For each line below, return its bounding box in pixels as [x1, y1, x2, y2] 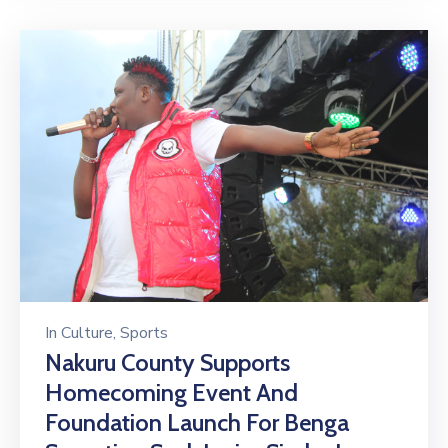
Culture [61, 322, 113, 345]
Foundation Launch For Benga [45, 408, 349, 438]
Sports [120, 322, 168, 345]
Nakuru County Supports [45, 348, 290, 378]
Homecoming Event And [45, 378, 298, 408]
